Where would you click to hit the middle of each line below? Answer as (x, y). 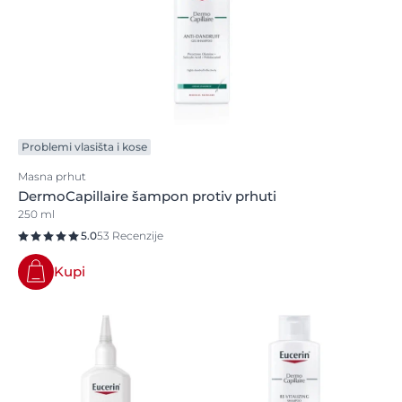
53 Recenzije (130, 236)
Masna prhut (52, 176)
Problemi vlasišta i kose (84, 147)
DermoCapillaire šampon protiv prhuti (147, 196)
